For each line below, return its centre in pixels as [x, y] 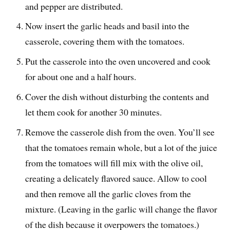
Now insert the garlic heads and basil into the [108, 26]
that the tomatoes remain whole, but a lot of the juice [121, 148]
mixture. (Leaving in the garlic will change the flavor [121, 209]
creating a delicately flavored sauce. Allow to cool [116, 178]
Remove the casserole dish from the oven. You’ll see [120, 132]
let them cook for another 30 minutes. [94, 112]
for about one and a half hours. [81, 77]
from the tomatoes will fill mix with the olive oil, [114, 163]
